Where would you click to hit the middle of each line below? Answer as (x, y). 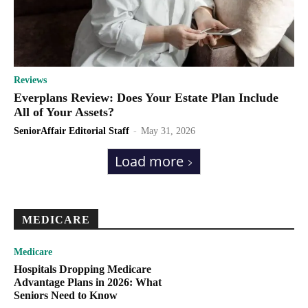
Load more (149, 162)
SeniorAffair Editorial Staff (71, 131)
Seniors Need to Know (66, 296)
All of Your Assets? (64, 112)
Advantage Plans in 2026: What (88, 283)
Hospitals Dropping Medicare (82, 269)
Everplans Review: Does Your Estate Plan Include (146, 98)
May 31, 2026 (168, 131)
